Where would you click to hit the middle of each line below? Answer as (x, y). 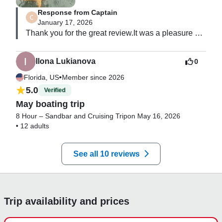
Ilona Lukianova (66, 61)
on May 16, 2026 (154, 116)
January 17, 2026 (65, 22)
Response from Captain (78, 12)
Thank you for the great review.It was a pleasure (109, 33)
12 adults (35, 126)
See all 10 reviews (107, 154)
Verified (55, 90)
